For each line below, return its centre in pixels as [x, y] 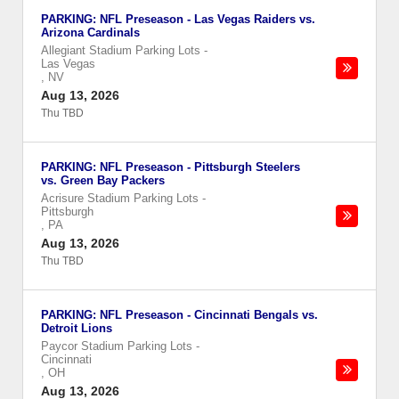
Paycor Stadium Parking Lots [117, 346]
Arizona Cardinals [90, 33]
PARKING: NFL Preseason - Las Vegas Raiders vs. [178, 19]
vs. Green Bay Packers [103, 180]
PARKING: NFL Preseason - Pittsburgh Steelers [171, 167]
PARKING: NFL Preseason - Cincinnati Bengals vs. [179, 315]
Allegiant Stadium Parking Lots [121, 50]
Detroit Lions [77, 328]
